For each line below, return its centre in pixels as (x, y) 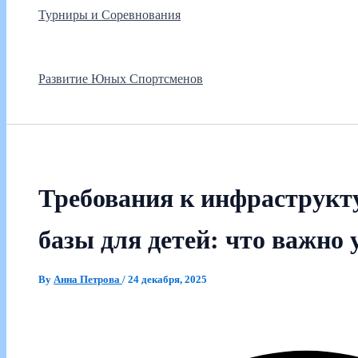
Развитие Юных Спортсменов (121, 78)
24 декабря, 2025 (167, 280)
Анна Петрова (88, 280)
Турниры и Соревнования (109, 14)
